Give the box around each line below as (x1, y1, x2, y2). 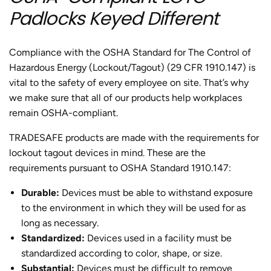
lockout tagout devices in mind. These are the (9, 146, 206, 158)
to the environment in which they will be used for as (21, 201, 246, 214)
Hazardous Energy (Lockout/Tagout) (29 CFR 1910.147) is (9, 61, 255, 73)
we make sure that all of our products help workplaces (9, 91, 242, 103)
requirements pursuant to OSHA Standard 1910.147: (9, 162, 231, 174)
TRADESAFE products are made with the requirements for (9, 131, 259, 143)
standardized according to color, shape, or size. (21, 247, 222, 259)
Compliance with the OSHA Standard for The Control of (9, 46, 251, 58)
